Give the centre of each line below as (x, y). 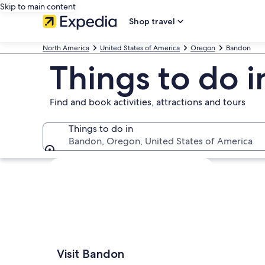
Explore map (76, 164)
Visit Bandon (91, 254)
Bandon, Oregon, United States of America (161, 141)
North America (66, 48)
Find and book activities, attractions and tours (148, 102)
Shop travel (152, 21)
